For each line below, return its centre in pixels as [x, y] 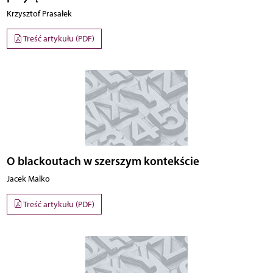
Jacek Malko [28, 179]
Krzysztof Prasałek [39, 13]
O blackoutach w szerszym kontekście [103, 161]
